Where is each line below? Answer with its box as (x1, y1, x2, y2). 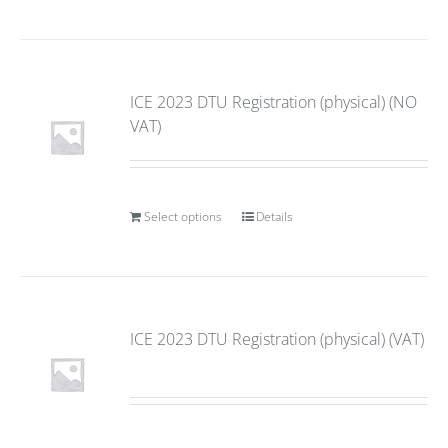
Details (256, 208, 294, 225)
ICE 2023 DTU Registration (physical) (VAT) (130, 328, 425, 350)
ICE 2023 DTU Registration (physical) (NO (130, 91, 418, 113)
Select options (144, 208, 223, 225)
